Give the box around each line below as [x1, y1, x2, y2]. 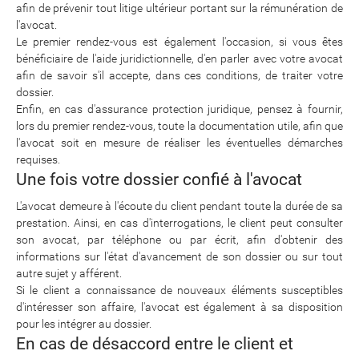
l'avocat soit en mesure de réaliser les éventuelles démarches [16, 136, 343, 149]
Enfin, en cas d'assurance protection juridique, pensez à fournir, [16, 103, 343, 115]
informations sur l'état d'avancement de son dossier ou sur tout [16, 250, 343, 263]
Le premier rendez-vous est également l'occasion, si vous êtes [16, 35, 343, 48]
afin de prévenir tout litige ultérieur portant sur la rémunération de [16, 2, 343, 14]
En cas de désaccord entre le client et [16, 334, 293, 353]
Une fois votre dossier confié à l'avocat [16, 170, 302, 189]
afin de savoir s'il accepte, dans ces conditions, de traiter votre [16, 69, 343, 82]
